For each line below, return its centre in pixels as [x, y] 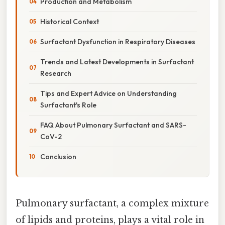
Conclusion [58, 156]
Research [56, 73]
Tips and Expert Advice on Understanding [108, 93]
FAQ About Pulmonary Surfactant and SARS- [113, 125]
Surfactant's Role [68, 105]
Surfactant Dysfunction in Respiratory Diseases [118, 41]
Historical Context [70, 21]
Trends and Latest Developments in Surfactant [117, 62]
